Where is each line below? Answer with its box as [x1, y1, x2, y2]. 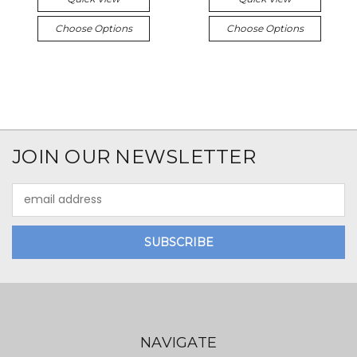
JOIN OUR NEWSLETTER [12, 144, 256, 168]
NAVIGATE [140, 333, 217, 351]
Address [12, 199, 56, 216]
